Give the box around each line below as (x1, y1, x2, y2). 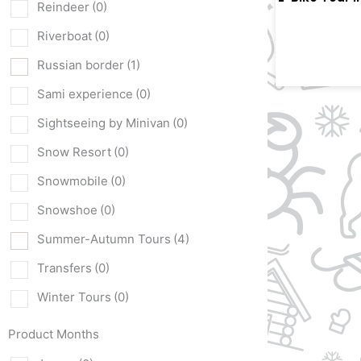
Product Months (8, 326, 99, 342)
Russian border (37, 57, 124, 73)
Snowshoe (37, 202, 98, 218)
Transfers (37, 260, 92, 276)
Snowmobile (37, 173, 108, 189)
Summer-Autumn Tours (37, 231, 171, 247)
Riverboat (37, 28, 92, 44)
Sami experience (37, 86, 133, 102)
